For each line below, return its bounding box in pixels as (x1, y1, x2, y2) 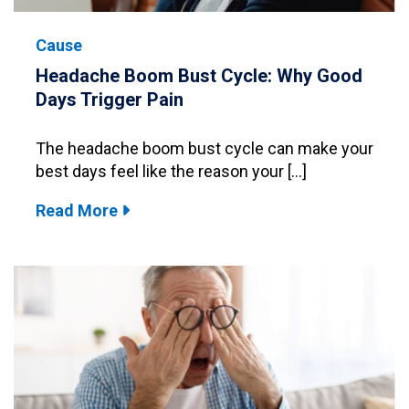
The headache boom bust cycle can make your (36, 138, 373, 158)
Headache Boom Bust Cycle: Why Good (36, 64, 362, 87)
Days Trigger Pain (36, 88, 184, 110)
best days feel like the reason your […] (36, 161, 307, 181)
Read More (36, 200, 121, 220)
